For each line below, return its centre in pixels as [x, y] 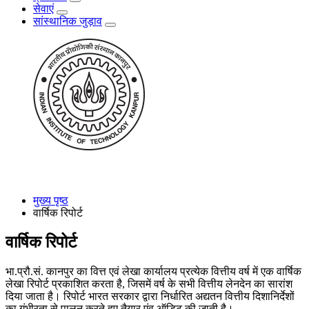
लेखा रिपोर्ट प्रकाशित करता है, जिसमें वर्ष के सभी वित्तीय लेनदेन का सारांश [149, 284]
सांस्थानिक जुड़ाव [68, 21]
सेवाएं [43, 9]
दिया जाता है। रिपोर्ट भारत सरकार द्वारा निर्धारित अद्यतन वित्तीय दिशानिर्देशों [150, 297]
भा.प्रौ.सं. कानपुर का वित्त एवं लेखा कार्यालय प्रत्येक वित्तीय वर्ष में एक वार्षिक [153, 272]
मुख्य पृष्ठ [51, 201]
